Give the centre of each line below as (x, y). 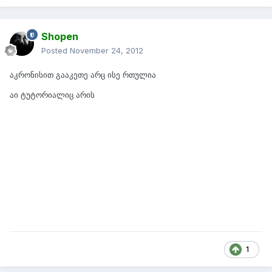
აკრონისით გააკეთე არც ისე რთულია (83, 75)
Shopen (60, 37)
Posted (56, 51)
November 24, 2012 (107, 51)
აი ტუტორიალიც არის (52, 95)
